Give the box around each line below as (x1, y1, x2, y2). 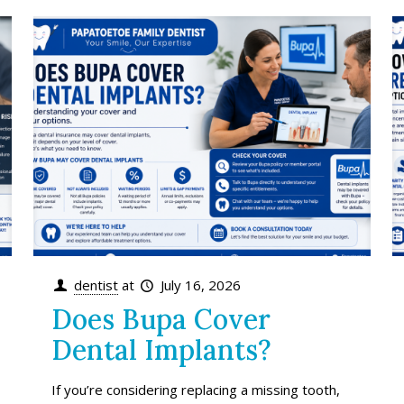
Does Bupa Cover (50, 301, 271, 336)
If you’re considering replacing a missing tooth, (50, 380, 340, 399)
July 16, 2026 (160, 275, 241, 294)
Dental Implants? (50, 332, 271, 367)
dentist (73, 275, 118, 294)
